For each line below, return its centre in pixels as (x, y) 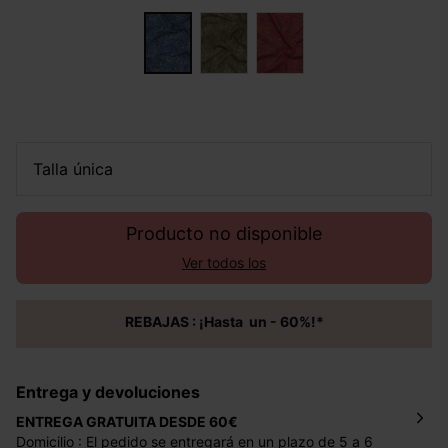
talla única (77, 169)
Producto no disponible (224, 234)
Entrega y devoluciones (113, 392)
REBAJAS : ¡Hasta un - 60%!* (228, 322)
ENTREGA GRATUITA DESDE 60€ (131, 422)
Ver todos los (224, 263)
